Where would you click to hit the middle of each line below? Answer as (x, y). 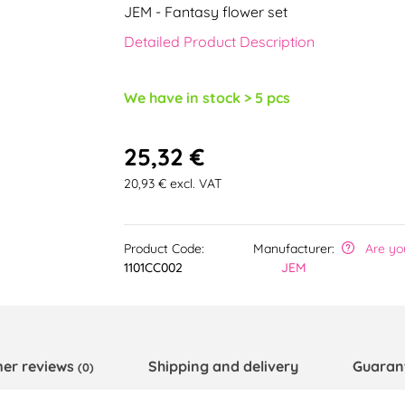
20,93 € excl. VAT (172, 183)
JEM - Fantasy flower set (205, 12)
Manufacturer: (294, 248)
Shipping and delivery (223, 367)
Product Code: (164, 248)
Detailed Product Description (219, 42)
